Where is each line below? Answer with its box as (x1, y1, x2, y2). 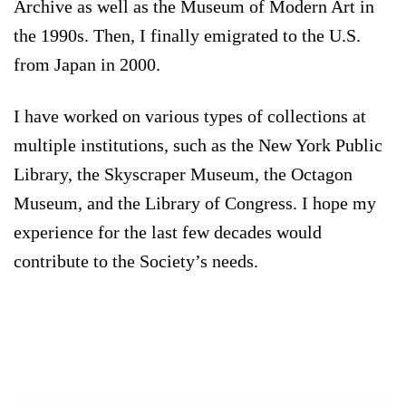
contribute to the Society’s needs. (14, 250, 258, 271)
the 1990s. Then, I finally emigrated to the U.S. (14, 24, 361, 45)
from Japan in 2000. (14, 53, 160, 74)
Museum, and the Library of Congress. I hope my (14, 192, 376, 213)
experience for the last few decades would (14, 221, 322, 242)
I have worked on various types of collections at (14, 105, 366, 126)
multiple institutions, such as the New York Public (14, 134, 382, 155)
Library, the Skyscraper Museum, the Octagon (14, 163, 353, 184)
